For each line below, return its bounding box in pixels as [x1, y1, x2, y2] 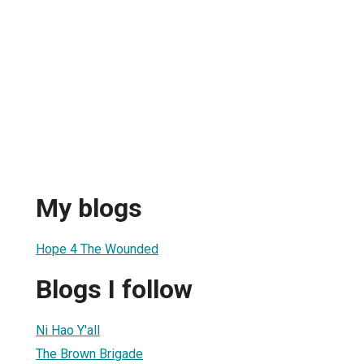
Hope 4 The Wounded [36, 240, 158, 257]
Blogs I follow [36, 274, 193, 305]
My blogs [36, 193, 142, 224]
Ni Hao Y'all [36, 322, 100, 338]
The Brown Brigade [36, 345, 143, 362]
